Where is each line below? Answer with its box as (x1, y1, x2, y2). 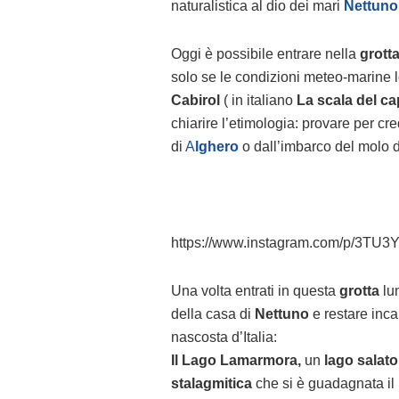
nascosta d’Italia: (171, 330, 277, 346)
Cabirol (171, 93, 220, 109)
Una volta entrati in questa (171, 283, 339, 299)
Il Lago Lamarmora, (171, 353, 301, 369)
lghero (195, 139, 239, 155)
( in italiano (220, 93, 297, 109)
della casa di (171, 306, 255, 322)
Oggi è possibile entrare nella (171, 46, 360, 62)
